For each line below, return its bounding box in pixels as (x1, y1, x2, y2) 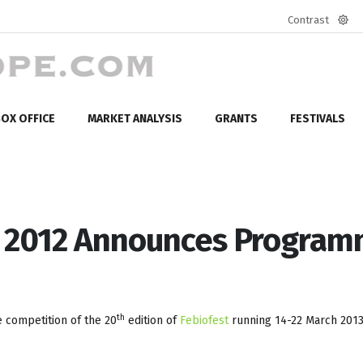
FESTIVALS (290, 111, 345, 126)
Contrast (288, 14, 329, 26)
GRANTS (215, 111, 258, 126)
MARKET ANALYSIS (88, 111, 182, 126)
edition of (125, 313, 180, 327)
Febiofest (180, 313, 228, 327)
